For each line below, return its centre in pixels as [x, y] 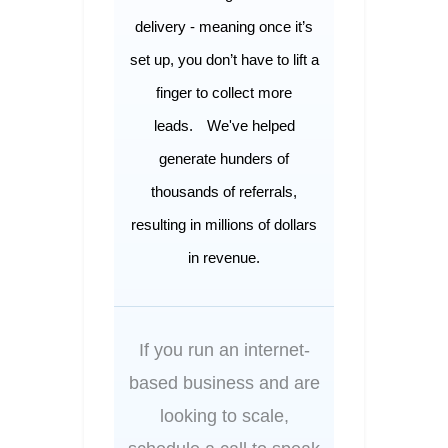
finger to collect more [224, 92]
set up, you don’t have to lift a [224, 59]
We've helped [250, 125]
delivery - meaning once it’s [224, 26]
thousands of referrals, [224, 191]
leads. [173, 125]
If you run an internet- [224, 349]
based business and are [224, 382]
